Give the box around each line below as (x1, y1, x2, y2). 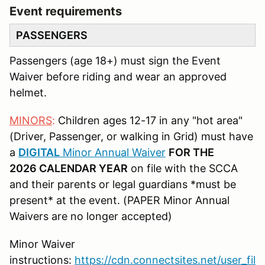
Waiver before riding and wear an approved (9, 70, 227, 83)
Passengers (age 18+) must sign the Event (9, 54, 221, 67)
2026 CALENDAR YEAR (9, 162, 128, 174)
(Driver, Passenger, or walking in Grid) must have (9, 130, 253, 143)
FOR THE (169, 146, 214, 159)
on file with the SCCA (128, 162, 238, 174)
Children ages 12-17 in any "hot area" (55, 114, 243, 127)
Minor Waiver (9, 238, 75, 250)
